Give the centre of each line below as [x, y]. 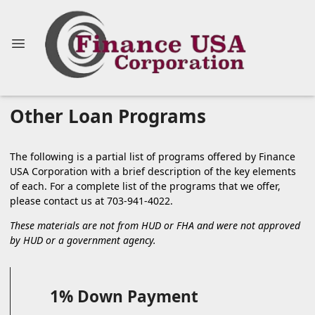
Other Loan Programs [108, 116]
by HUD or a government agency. [83, 240]
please [27, 200]
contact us [68, 200]
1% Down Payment [124, 296]
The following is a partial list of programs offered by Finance [153, 156]
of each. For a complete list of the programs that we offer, [145, 186]
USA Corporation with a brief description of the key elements [153, 171]
